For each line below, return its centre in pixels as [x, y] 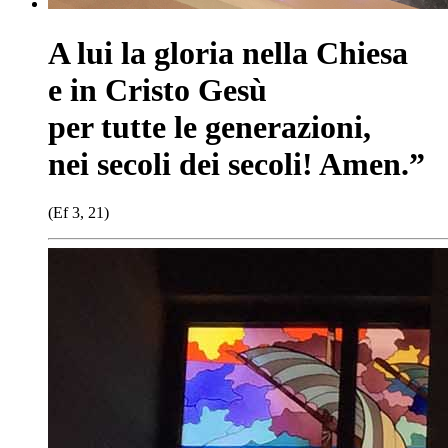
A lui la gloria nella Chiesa [228, 52]
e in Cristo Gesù [157, 89]
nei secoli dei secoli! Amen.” [236, 163]
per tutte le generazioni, [209, 126]
